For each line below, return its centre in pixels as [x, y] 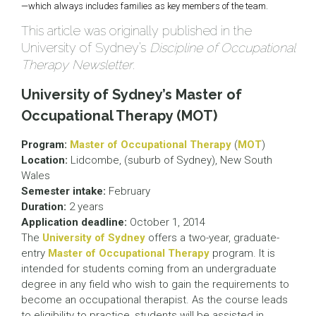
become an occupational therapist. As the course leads [154, 300]
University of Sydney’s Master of [132, 95]
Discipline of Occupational [222, 48]
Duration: [44, 207]
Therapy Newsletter [77, 65]
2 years [85, 207]
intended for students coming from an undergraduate [149, 269]
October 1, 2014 [168, 222]
